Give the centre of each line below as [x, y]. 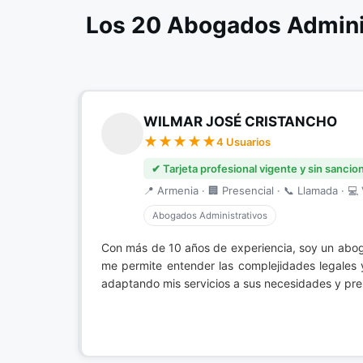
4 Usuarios [243, 142]
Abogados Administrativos [210, 216]
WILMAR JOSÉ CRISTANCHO [240, 122]
